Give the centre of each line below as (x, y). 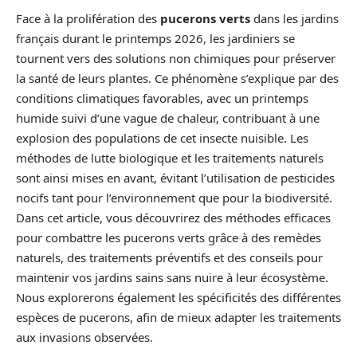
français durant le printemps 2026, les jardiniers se (155, 38)
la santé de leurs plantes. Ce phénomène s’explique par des (177, 78)
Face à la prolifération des (88, 18)
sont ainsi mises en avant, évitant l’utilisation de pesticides (175, 178)
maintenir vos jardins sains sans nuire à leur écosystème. (172, 277)
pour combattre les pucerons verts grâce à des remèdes (169, 237)
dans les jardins (294, 18)
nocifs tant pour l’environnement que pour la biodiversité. (174, 198)
